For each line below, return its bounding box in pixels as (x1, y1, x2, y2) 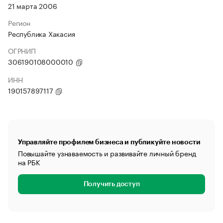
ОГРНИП (8, 45, 36, 56)
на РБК (18, 156, 40, 167)
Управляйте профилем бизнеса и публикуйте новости (18, 138, 201, 145)
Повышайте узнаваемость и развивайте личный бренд (18, 147, 196, 158)
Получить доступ (83, 181, 140, 188)
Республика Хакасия (8, 28, 75, 39)
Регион (8, 17, 30, 28)
